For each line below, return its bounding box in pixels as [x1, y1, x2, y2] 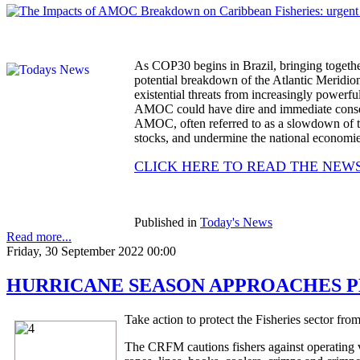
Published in [134, 215, 197, 229]
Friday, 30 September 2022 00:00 [6, 243, 176, 258]
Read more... [6, 229, 72, 243]
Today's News [200, 215, 272, 229]
